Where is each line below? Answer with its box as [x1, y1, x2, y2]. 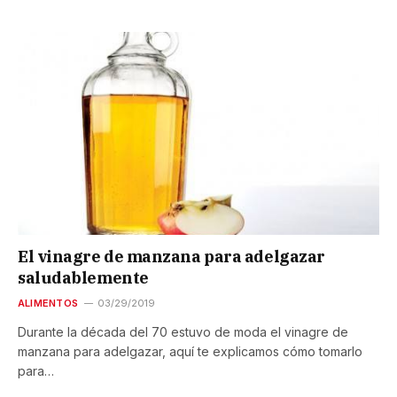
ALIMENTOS [18, 296, 78, 309]
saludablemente [18, 267, 149, 288]
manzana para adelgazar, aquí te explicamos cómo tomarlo [18, 343, 362, 359]
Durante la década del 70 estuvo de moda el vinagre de [18, 323, 348, 339]
